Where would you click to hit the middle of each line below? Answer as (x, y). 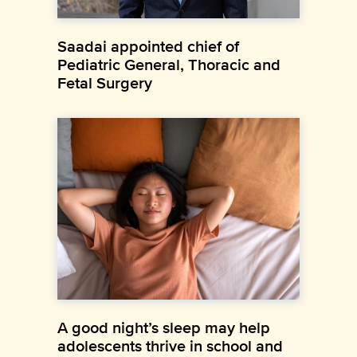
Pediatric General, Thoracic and (169, 64)
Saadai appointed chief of (148, 46)
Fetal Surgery (105, 82)
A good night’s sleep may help (164, 327)
